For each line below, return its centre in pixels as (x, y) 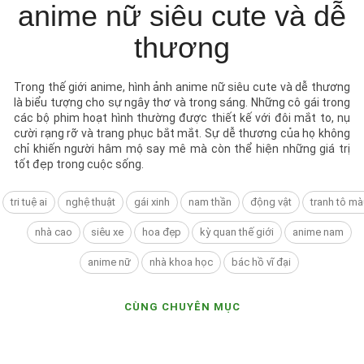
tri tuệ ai (28, 201)
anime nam (318, 232)
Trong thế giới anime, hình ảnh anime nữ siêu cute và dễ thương (182, 87)
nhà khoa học (181, 262)
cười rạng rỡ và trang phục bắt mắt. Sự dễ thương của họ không (182, 133)
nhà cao (54, 232)
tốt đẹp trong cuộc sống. (79, 164)
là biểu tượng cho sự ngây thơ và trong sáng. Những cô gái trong (182, 102)
